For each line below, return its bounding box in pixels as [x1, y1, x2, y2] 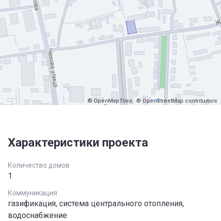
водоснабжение [8, 211, 67, 220]
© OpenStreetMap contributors [136, 98, 217, 104]
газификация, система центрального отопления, [8, 199, 184, 208]
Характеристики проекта [8, 136, 148, 149]
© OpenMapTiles [87, 98, 132, 104]
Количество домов [8, 161, 70, 169]
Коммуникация [8, 189, 57, 197]
